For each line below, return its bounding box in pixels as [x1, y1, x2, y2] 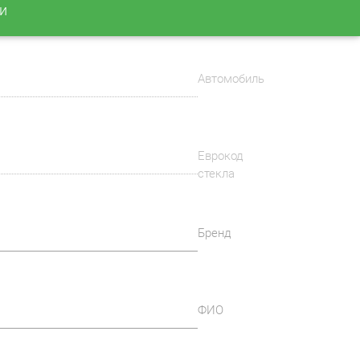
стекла [198, 166, 235, 181]
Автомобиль [198, 72, 265, 86]
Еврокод [198, 149, 244, 163]
